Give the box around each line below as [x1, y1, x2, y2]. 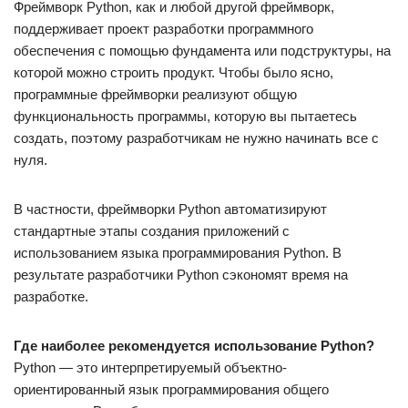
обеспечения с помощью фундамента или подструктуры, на [14, 43, 391, 58]
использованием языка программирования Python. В [14, 245, 342, 260]
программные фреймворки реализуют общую [14, 87, 297, 102]
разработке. [14, 289, 88, 304]
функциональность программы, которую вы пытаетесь [14, 108, 357, 124]
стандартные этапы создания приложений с [14, 223, 290, 239]
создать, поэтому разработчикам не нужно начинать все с [14, 130, 379, 146]
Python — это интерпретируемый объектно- [14, 360, 287, 375]
